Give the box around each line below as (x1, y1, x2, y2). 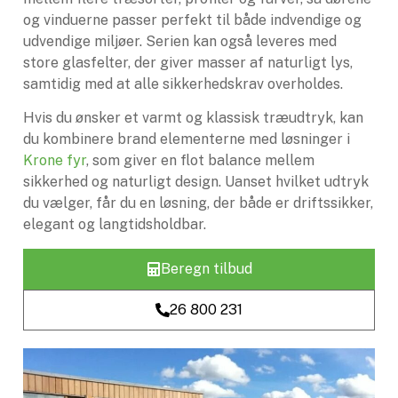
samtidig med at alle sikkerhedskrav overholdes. (23, 75, 343, 92)
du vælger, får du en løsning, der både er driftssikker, (23, 195, 373, 212)
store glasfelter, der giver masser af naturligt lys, (23, 53, 353, 71)
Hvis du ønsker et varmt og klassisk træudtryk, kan (23, 109, 363, 127)
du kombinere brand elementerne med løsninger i (23, 131, 350, 148)
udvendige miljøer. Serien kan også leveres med (23, 32, 337, 50)
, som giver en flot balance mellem (86, 152, 314, 170)
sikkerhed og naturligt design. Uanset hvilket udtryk (23, 173, 369, 191)
